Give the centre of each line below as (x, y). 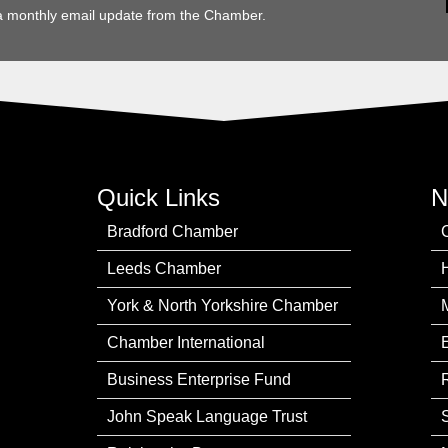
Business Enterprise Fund (199, 379)
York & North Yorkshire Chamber (223, 305)
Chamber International (186, 342)
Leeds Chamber (164, 268)
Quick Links (159, 197)
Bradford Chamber (173, 231)
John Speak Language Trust (207, 416)
